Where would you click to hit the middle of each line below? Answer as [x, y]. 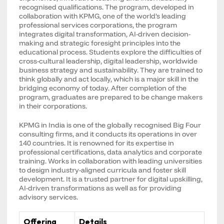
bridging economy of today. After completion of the [103, 88]
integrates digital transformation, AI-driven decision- [105, 34]
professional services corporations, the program [98, 25]
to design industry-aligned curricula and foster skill [103, 170]
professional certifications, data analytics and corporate [111, 152]
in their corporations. [53, 106]
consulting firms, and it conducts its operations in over [108, 134]
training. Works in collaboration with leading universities [111, 161]
